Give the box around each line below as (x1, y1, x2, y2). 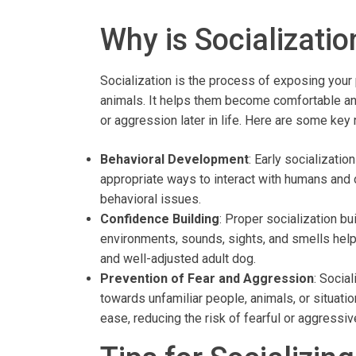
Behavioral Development (100, 151, 249, 167)
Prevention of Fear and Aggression (100, 270, 314, 286)
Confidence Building (100, 211, 219, 226)
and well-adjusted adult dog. (100, 250, 256, 266)
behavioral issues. (100, 191, 201, 207)
